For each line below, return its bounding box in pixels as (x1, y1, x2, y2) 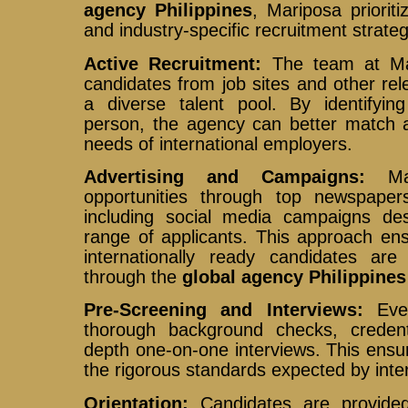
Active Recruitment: (84, 53, 262, 74)
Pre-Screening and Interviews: (84, 300, 363, 321)
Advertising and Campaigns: (84, 166, 366, 187)
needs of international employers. (84, 133, 353, 154)
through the (84, 266, 183, 287)
